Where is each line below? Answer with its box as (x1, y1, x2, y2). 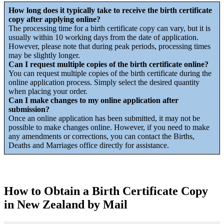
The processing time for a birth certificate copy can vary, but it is (8, 23, 210, 32)
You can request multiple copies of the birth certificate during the (8, 68, 211, 77)
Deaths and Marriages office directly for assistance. (8, 140, 169, 149)
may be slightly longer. (8, 50, 80, 59)
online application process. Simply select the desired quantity (8, 77, 199, 86)
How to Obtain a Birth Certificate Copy (4, 184, 208, 198)
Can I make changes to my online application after (8, 95, 178, 104)
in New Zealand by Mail (4, 198, 127, 211)
